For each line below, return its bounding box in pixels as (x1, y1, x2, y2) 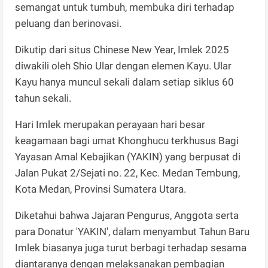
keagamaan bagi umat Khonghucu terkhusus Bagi (15, 134, 239, 147)
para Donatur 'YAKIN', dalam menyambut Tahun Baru (15, 225, 250, 237)
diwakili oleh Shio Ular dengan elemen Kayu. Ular (15, 59, 232, 72)
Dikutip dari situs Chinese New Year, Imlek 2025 (15, 43, 230, 56)
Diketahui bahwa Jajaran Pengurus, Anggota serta (15, 209, 239, 221)
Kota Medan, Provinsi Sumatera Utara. (15, 182, 189, 195)
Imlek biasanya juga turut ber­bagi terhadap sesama (15, 241, 247, 254)
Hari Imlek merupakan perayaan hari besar (15, 118, 206, 130)
